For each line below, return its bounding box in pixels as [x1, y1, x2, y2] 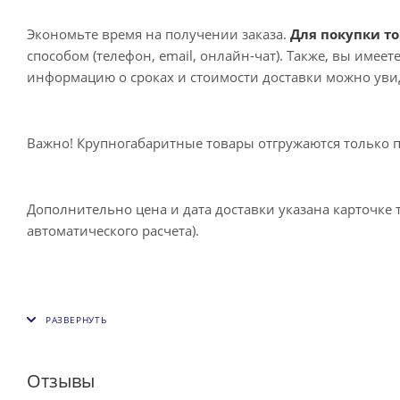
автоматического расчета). [27, 221, 199, 239]
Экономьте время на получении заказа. [27, 24, 290, 43]
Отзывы [27, 369, 95, 394]
